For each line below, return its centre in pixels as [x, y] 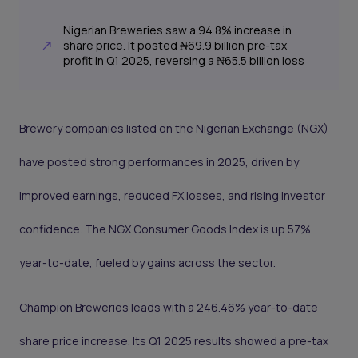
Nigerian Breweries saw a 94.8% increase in [178, 30]
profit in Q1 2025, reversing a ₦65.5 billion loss [184, 61]
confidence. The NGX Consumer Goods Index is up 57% [165, 229]
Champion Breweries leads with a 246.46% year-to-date [169, 308]
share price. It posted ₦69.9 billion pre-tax [175, 46]
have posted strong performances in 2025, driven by [159, 162]
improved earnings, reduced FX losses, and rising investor [172, 196]
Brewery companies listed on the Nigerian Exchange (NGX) [174, 129]
